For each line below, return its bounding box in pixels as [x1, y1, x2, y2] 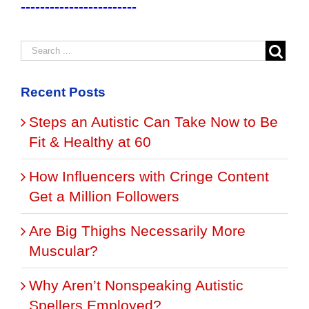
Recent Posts [21, 84, 106, 99]
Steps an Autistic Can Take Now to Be [29, 113, 278, 130]
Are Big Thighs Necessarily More [29, 222, 246, 239]
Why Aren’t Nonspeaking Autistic [29, 277, 243, 293]
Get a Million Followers [29, 188, 179, 204]
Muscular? [29, 242, 98, 259]
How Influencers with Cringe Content [29, 168, 269, 184]
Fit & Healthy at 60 [29, 133, 151, 150]
